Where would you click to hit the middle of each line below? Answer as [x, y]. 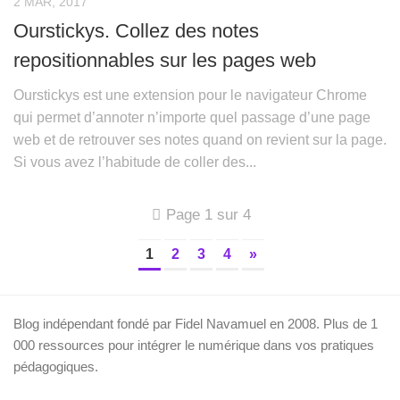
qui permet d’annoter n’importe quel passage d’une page [192, 117]
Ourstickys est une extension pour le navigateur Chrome [190, 95]
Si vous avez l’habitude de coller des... [135, 162]
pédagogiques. [56, 366]
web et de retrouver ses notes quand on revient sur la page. [200, 139]
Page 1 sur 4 [208, 214]
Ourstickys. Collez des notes [136, 30]
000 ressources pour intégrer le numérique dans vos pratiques [194, 345]
